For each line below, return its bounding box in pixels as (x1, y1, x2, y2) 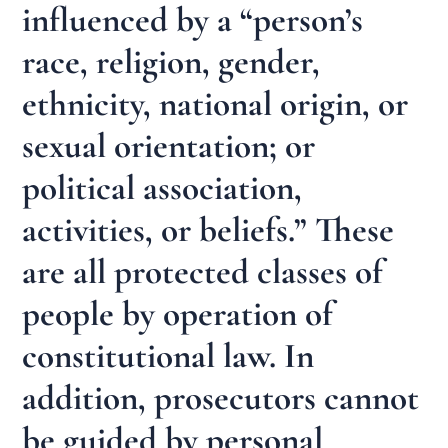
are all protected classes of (22, 250, 384, 293)
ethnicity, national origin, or (22, 82, 409, 125)
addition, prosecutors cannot (22, 376, 420, 419)
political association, (22, 166, 303, 209)
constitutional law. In (22, 334, 315, 377)
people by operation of (22, 292, 334, 335)
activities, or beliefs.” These (22, 208, 395, 251)
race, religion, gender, (22, 40, 321, 83)
